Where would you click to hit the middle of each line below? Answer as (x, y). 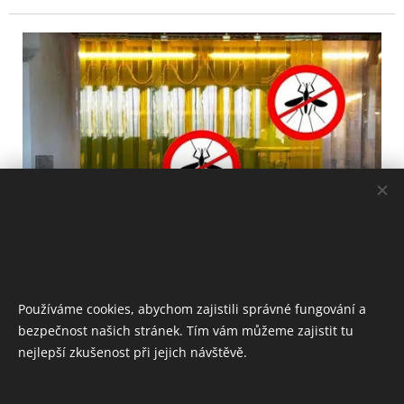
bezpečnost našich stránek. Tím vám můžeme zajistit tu (186, 331)
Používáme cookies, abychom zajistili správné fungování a (192, 309)
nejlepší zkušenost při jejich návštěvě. (133, 352)
